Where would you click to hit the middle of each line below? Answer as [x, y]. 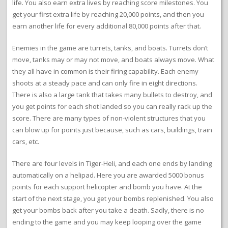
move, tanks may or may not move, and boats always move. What [113, 60]
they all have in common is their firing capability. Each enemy [105, 72]
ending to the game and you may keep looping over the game [107, 222]
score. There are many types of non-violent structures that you [109, 118]
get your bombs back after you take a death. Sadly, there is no [108, 210]
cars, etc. [26, 142]
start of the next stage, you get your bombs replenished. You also [113, 199]
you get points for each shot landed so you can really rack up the [112, 107]
